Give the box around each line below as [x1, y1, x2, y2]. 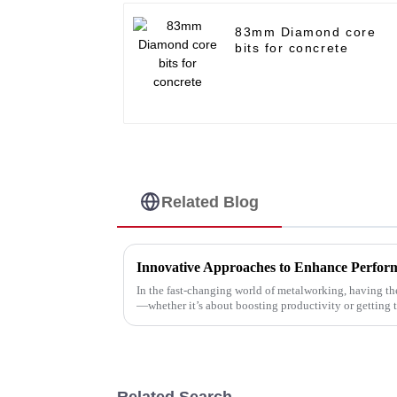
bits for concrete [235, 41, 349, 56]
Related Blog [161, 192, 260, 211]
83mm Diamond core [235, 25, 377, 40]
